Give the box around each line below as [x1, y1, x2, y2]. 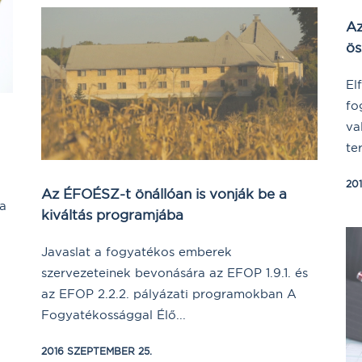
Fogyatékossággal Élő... [41, 306, 186, 322]
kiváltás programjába [41, 205, 183, 223]
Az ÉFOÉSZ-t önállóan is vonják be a [41, 184, 287, 202]
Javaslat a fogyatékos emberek [41, 243, 232, 259]
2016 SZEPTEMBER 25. [41, 344, 152, 357]
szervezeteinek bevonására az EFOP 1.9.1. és [41, 264, 308, 280]
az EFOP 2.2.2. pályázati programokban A [41, 285, 297, 301]
